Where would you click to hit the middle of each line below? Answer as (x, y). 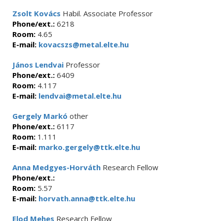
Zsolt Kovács (37, 13)
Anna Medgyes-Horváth (56, 167)
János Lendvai (38, 65)
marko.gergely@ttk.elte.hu (88, 147)
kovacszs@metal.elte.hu (83, 44)
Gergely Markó (40, 116)
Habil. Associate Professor (107, 13)
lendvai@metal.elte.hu (79, 96)
